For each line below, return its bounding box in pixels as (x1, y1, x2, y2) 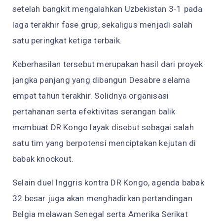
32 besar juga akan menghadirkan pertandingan (12, 193, 192, 204)
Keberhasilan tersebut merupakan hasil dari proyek (12, 59, 203, 70)
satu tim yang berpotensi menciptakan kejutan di (12, 138, 196, 148)
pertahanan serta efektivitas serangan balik (12, 107, 176, 117)
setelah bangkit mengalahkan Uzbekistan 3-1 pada (12, 4, 203, 14)
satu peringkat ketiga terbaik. (12, 36, 122, 46)
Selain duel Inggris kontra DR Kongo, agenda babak (12, 178, 204, 188)
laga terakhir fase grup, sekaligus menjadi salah (12, 20, 193, 30)
